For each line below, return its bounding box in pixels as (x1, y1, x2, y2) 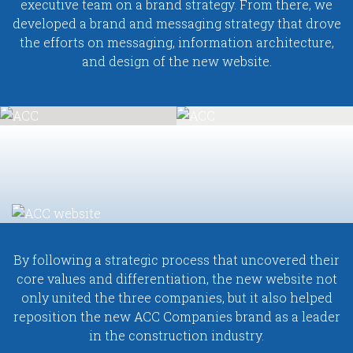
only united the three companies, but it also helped (20, 289, 333, 307)
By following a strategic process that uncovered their (13, 251, 340, 269)
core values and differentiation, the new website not (16, 270, 337, 288)
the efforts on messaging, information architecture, (19, 34, 334, 51)
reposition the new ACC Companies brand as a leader (13, 308, 340, 325)
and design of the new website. (81, 53, 272, 70)
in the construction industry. (89, 327, 264, 344)
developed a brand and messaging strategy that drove (12, 15, 341, 32)
